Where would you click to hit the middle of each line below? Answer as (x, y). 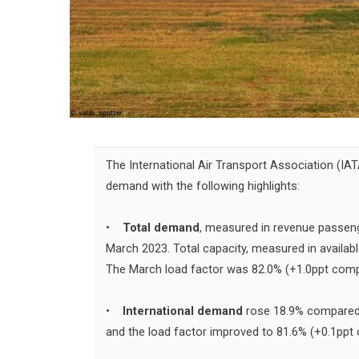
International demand (181, 312)
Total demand (161, 228)
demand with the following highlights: (203, 187)
